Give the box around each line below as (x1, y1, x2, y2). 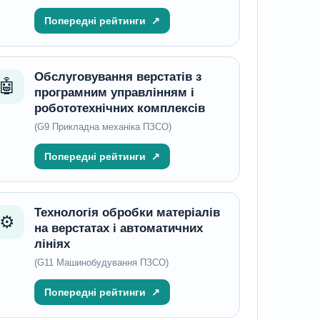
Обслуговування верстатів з (34, 70, 201, 84)
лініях (34, 237, 70, 251)
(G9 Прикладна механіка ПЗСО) (34, 121, 171, 132)
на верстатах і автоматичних (34, 221, 203, 235)
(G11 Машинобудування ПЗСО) (34, 257, 169, 268)
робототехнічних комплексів (34, 101, 205, 115)
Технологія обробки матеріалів (34, 206, 220, 219)
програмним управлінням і (34, 86, 194, 99)
